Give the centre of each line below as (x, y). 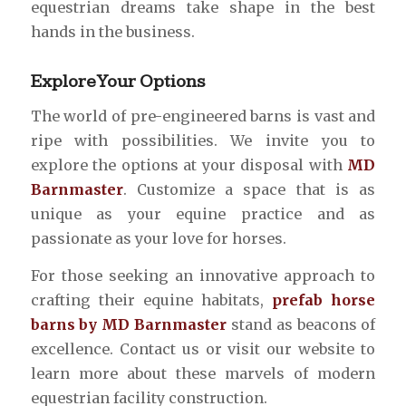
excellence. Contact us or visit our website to (203, 348)
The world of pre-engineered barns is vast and (203, 116)
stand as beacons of (301, 324)
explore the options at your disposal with (189, 165)
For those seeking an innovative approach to (203, 275)
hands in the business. (112, 32)
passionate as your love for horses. (158, 238)
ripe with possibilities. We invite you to (203, 140)
